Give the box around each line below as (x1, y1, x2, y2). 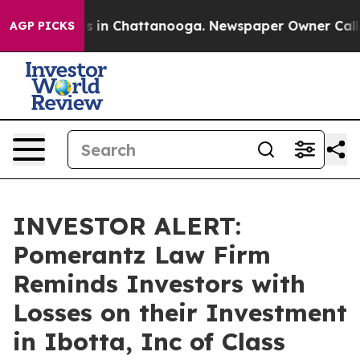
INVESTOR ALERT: (13, 211, 241, 241)
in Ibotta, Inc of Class (13, 326, 285, 357)
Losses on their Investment (13, 297, 347, 328)
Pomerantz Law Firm (13, 239, 271, 270)
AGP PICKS (10, 18, 75, 33)
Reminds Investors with (13, 268, 305, 299)
